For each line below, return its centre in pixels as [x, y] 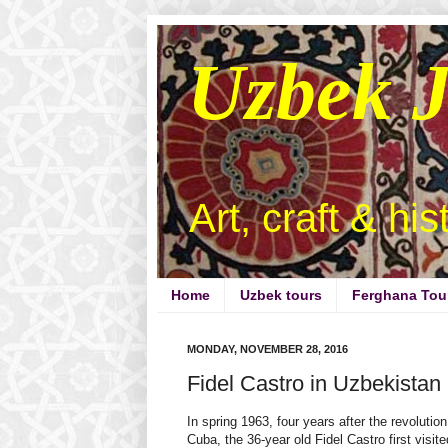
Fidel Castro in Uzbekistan [314, 384]
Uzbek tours [281, 295]
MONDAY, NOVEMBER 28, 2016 [267, 348]
